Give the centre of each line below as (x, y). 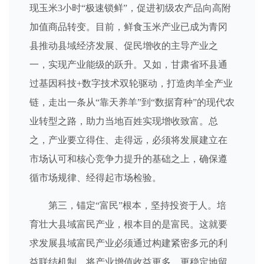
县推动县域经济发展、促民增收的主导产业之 (124, 46)
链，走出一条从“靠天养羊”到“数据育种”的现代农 (132, 102)
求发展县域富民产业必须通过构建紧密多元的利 (128, 243)
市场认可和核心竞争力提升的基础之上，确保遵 (128, 159)
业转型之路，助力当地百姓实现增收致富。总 (124, 121)
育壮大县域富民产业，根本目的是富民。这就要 (128, 224)
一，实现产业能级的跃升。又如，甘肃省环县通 (128, 65)
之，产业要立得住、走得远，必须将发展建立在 (128, 140)
